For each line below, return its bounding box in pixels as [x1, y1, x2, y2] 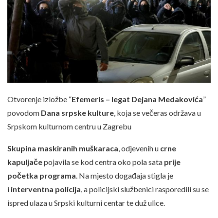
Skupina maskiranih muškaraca [7, 143, 118, 153]
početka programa [7, 170, 76, 180]
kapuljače [7, 157, 42, 166]
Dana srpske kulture [41, 108, 114, 117]
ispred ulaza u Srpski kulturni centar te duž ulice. [7, 198, 165, 207]
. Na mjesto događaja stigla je [76, 170, 173, 180]
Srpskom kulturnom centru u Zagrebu [7, 121, 131, 131]
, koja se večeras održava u [114, 108, 201, 117]
